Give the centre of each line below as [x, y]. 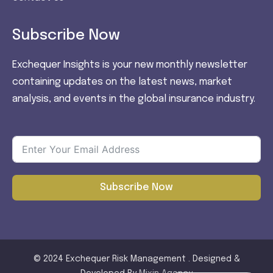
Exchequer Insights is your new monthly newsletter [130, 65]
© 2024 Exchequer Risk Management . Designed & [136, 259]
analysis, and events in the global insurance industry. [134, 99]
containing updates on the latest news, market [122, 82]
